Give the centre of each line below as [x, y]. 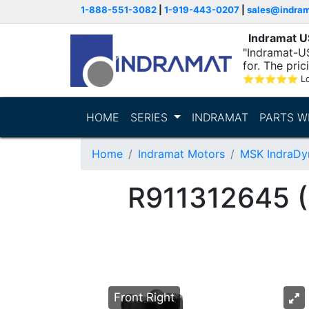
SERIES [151, 117]
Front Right [144, 297]
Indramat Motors [181, 154]
